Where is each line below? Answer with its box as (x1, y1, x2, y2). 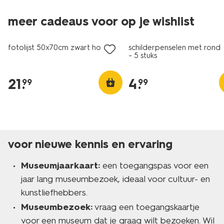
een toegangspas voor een (100, 160, 208, 171)
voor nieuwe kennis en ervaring (8, 137, 172, 151)
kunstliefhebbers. (21, 187, 87, 198)
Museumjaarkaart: (21, 160, 100, 171)
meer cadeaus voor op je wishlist (8, 14, 194, 28)
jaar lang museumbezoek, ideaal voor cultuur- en (21, 173, 210, 184)
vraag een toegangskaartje (92, 201, 199, 212)
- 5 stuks (128, 51, 157, 60)
